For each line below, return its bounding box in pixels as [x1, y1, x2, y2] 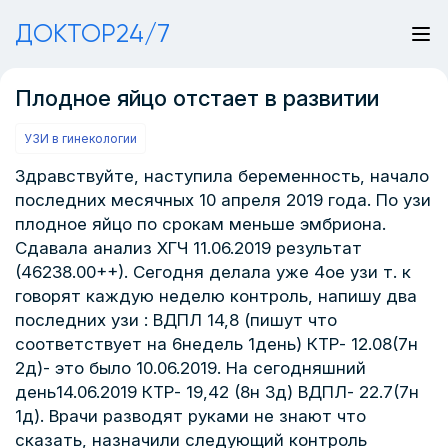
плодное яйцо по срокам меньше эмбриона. [15, 214, 386, 234]
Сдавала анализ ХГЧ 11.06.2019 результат [15, 238, 362, 258]
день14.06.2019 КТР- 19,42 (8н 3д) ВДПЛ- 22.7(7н [15, 382, 419, 402]
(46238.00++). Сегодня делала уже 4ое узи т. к [15, 262, 411, 282]
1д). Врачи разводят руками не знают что [15, 406, 366, 426]
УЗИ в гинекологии [24, 131, 137, 146]
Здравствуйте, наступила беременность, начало [15, 166, 429, 186]
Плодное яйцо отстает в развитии [15, 85, 379, 111]
